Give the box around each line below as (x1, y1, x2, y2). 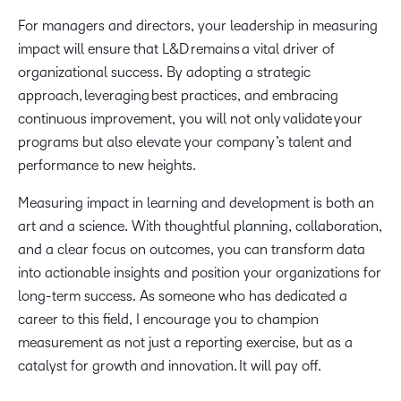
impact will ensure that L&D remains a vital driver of (18, 41, 335, 56)
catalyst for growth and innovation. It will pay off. (18, 358, 321, 373)
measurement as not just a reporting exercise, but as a (18, 335, 353, 350)
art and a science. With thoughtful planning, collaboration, (18, 218, 382, 234)
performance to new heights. (18, 158, 201, 173)
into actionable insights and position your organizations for (18, 265, 381, 280)
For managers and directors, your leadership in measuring (18, 18, 378, 33)
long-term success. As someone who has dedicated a (18, 288, 347, 303)
